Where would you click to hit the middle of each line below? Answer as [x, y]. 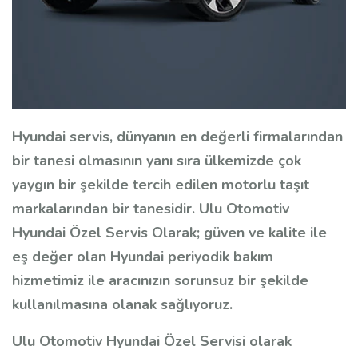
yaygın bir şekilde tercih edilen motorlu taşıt [161, 185]
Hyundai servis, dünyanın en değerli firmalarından [177, 137]
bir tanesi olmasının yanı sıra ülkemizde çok [157, 161]
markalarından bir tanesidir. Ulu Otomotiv [151, 209]
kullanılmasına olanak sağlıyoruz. [122, 305]
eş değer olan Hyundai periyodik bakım [143, 257]
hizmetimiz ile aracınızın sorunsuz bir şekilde [160, 281]
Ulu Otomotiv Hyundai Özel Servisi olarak [152, 342]
